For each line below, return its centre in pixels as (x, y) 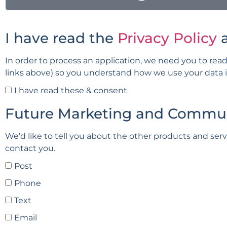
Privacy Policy (167, 38)
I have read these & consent (71, 90)
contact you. (30, 148)
